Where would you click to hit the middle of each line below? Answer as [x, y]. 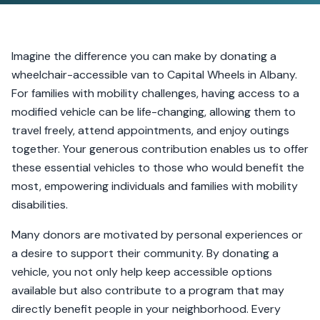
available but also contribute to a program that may [148, 290]
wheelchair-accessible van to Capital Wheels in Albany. [154, 75]
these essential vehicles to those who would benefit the [158, 167]
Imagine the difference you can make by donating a [144, 56]
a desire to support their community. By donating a [145, 253]
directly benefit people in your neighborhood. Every [146, 309]
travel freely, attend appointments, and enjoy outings [150, 130]
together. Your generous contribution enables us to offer [160, 149]
